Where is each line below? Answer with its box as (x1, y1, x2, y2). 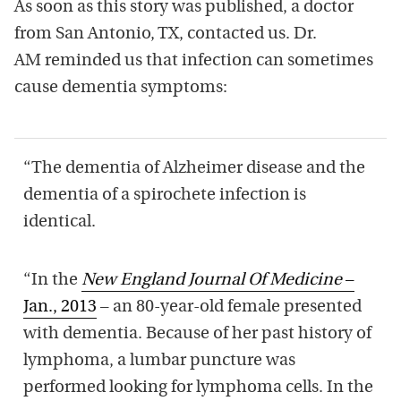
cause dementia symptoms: (14, 79, 227, 97)
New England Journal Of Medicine (81, 271, 342, 289)
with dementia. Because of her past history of (23, 325, 371, 343)
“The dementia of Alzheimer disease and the (23, 159, 365, 177)
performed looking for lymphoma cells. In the (23, 379, 373, 397)
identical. (23, 213, 96, 231)
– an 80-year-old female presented (97, 298, 362, 316)
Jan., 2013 (23, 298, 97, 316)
